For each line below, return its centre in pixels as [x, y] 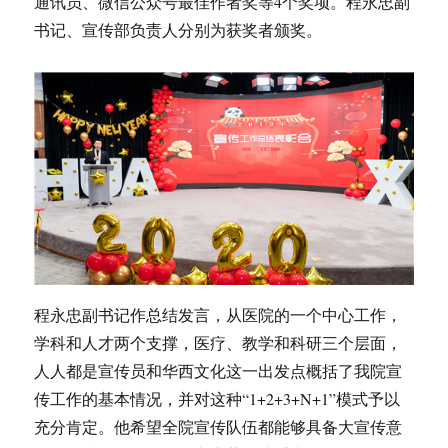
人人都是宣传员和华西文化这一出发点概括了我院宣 [218, 371]
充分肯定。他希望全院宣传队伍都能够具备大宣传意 [218, 427]
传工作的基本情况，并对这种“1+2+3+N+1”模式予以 [217, 399]
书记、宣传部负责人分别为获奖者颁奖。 [178, 30]
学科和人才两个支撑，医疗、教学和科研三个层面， [218, 343]
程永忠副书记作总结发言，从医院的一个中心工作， [218, 315]
